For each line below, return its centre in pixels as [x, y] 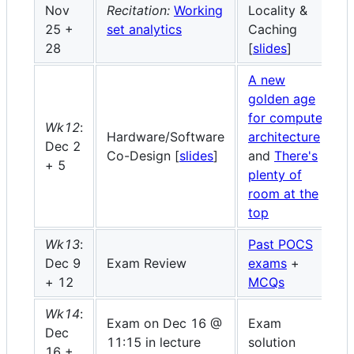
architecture [284, 136]
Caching [273, 29]
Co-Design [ [143, 155]
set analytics [144, 29]
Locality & [278, 10]
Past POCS [281, 244]
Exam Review [147, 263]
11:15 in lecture [154, 342]
